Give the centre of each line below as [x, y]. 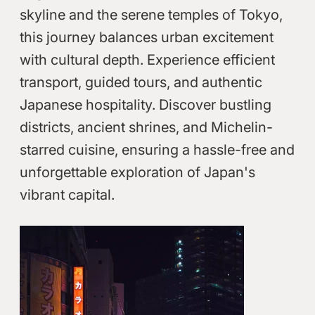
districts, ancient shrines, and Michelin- [146, 127]
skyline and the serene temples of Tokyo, [151, 14]
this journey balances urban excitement [146, 37]
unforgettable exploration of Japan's [137, 172]
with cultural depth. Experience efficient [147, 59]
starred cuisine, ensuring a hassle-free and [157, 149]
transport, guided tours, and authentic [141, 82]
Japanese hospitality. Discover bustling [145, 104]
